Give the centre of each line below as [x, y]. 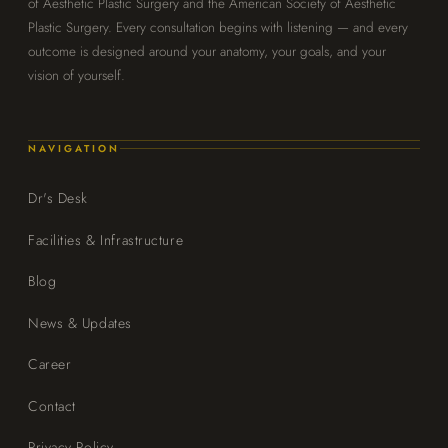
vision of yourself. [76, 75]
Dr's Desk [58, 198]
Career [50, 364]
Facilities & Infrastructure [106, 239]
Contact [52, 405]
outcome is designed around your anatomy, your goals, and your [207, 51]
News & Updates [80, 322]
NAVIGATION [74, 148]
